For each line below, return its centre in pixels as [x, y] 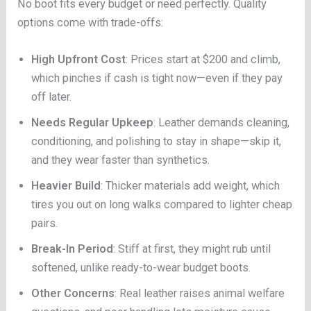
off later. [52, 97]
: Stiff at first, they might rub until [192, 249]
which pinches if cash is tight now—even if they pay [157, 78]
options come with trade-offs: [91, 23]
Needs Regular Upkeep [93, 123]
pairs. [45, 224]
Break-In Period [73, 249]
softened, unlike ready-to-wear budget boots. [141, 268]
